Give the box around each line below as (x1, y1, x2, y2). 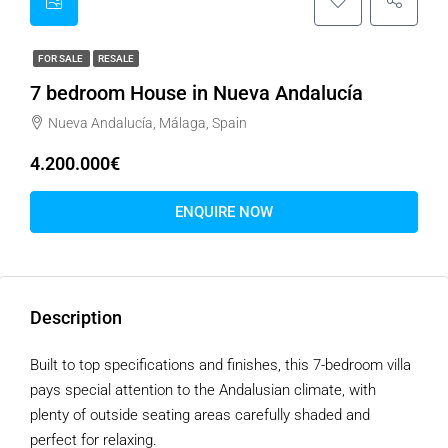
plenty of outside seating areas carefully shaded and (30, 406, 370, 424)
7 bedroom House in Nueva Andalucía (30, 81, 363, 105)
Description (30, 307, 122, 328)
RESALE (98, 53, 134, 64)
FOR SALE (38, 53, 85, 64)
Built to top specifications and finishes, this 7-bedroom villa (30, 356, 411, 374)
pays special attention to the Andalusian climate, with (30, 381, 376, 399)
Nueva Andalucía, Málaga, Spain (48, 115, 247, 131)
